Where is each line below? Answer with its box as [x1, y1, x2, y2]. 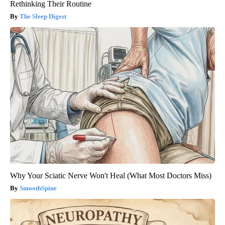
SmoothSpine [20, 184, 57, 192]
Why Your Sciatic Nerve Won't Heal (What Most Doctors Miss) [10, 171, 211, 180]
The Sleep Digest [20, 13, 66, 21]
